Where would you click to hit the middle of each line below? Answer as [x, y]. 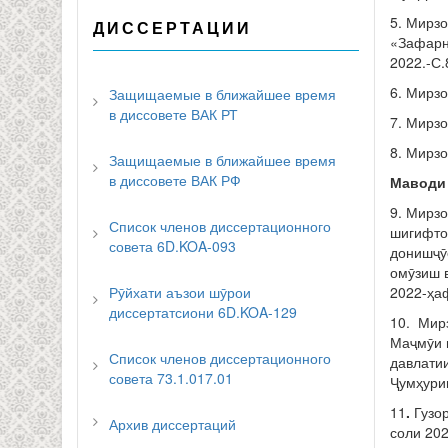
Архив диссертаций [172, 424]
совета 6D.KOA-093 [172, 246]
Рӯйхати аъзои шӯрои [180, 292]
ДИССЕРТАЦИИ [172, 28]
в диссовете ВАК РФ [175, 180]
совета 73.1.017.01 [171, 378]
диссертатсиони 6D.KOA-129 [203, 312]
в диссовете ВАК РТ [173, 114]
